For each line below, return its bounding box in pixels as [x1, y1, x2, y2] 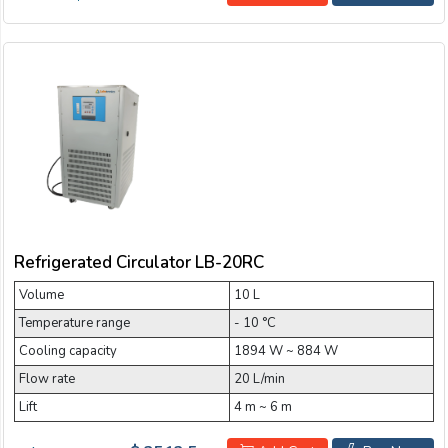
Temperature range [19, 313, 130, 332]
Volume [19, 285, 64, 304]
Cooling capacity [19, 341, 117, 360]
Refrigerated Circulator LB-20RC [14, 250, 264, 274]
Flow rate [19, 369, 75, 388]
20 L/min [234, 369, 285, 388]
